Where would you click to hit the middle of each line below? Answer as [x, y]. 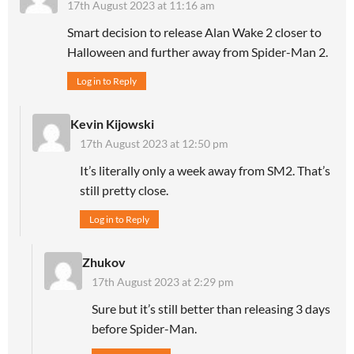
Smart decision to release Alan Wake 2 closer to [194, 32]
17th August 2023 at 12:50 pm [154, 143]
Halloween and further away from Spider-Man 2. [198, 51]
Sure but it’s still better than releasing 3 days [211, 308]
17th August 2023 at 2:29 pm [163, 281]
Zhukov [104, 262]
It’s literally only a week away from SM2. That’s [205, 170]
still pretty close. [124, 190]
